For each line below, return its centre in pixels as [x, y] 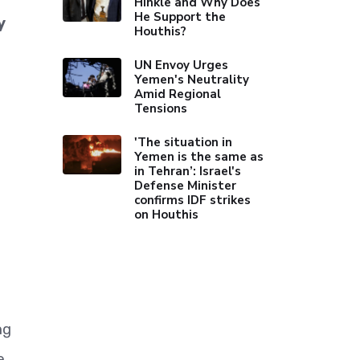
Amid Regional [178, 94]
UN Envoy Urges [182, 65]
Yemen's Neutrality [192, 80]
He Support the [180, 17]
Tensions [161, 108]
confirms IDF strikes [193, 200]
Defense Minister [186, 186]
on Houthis [167, 215]
